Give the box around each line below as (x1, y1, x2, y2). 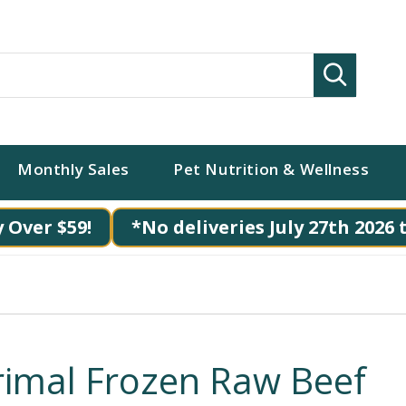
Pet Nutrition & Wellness (172, 159, 370, 179)
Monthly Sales (17, 159, 130, 179)
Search (347, 60, 399, 81)
